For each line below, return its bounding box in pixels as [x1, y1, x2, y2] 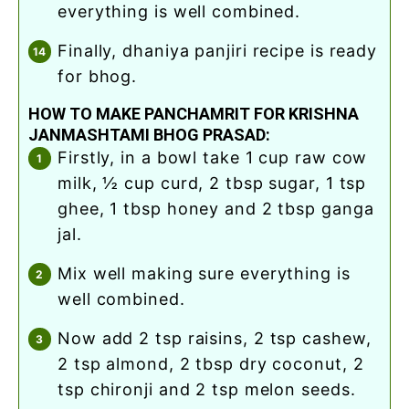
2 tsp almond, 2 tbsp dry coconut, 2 [58, 354, 364, 374]
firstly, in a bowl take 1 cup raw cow [58, 148, 68, 168]
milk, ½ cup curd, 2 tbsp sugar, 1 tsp [58, 173, 367, 194]
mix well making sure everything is [58, 264, 73, 284]
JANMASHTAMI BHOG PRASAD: [28, 125, 270, 145]
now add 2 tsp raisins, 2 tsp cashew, [58, 329, 71, 349]
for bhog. [58, 67, 138, 87]
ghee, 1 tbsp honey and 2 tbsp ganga [58, 199, 374, 219]
